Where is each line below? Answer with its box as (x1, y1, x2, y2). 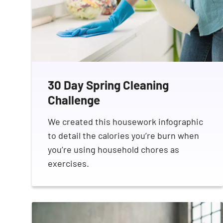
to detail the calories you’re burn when (48, 130, 199, 141)
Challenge (48, 93, 100, 108)
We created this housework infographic (48, 116, 203, 127)
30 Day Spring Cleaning (48, 78, 169, 93)
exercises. (48, 158, 89, 169)
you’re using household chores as (48, 144, 179, 155)
